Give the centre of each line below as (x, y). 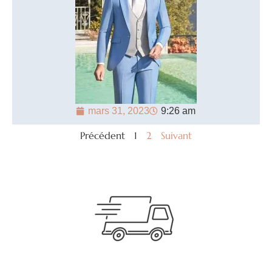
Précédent (103, 136)
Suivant (176, 136)
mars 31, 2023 (119, 111)
